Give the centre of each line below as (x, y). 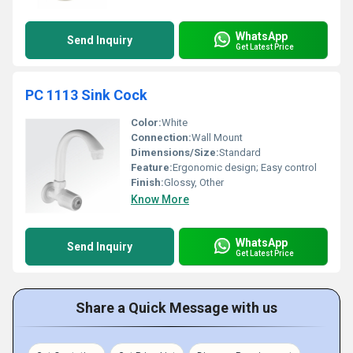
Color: (146, 123)
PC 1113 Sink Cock (86, 95)
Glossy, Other (194, 182)
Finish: (147, 182)
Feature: (152, 167)
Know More (160, 199)
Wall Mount (217, 137)
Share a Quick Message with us (176, 308)
